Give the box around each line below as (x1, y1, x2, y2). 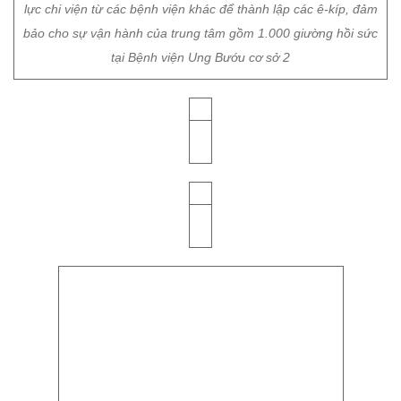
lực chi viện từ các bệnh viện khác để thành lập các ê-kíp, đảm (23, 231, 378, 245)
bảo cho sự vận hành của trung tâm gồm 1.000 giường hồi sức (23, 255, 378, 269)
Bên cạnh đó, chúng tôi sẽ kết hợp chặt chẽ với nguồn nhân (32, 207, 369, 221)
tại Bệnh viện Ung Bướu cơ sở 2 (111, 279, 290, 294)
